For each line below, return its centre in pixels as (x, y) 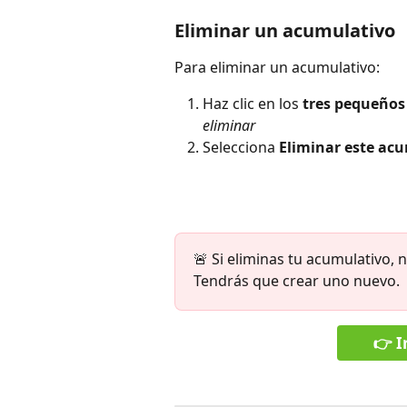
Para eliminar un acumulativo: (277, 67)
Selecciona (241, 148)
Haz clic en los (253, 104)
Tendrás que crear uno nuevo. (297, 280)
